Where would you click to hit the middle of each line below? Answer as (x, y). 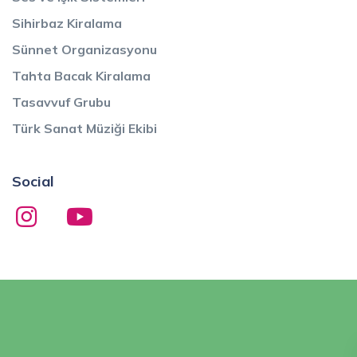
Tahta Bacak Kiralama (81, 75)
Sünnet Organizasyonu (84, 49)
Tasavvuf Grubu (61, 102)
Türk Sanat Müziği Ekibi (84, 128)
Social (33, 181)
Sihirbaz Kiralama (67, 23)
